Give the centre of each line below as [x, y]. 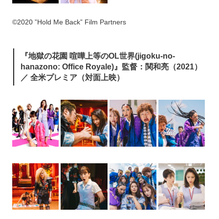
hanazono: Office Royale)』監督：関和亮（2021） [111, 67]
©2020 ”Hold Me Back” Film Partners [69, 22]
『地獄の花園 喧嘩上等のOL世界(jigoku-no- [98, 56]
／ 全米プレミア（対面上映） [72, 78]
